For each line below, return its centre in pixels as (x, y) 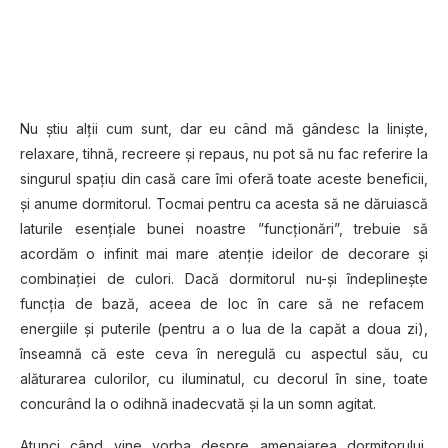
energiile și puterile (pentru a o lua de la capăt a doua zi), (224, 329)
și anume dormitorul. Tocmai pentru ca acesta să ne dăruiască (224, 204)
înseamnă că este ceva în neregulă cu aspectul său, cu (224, 354)
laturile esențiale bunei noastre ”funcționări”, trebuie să (224, 229)
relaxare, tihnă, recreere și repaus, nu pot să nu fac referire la (224, 154)
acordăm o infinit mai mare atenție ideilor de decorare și (224, 254)
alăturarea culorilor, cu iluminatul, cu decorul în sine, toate (224, 379)
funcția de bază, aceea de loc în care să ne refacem (224, 304)
